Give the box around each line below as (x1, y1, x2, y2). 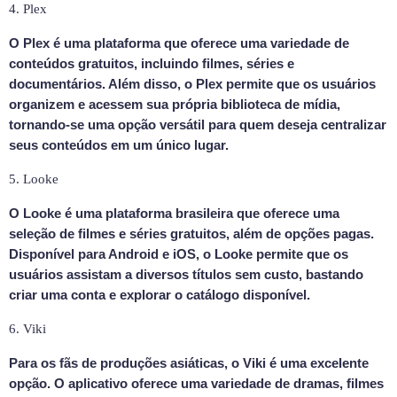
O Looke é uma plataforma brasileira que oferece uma (9, 205, 339, 221)
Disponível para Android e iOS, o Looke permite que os (9, 245, 348, 261)
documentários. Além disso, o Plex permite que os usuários (9, 75, 376, 91)
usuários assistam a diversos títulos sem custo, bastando (9, 266, 363, 282)
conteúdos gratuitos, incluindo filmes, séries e (9, 55, 294, 71)
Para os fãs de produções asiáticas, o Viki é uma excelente (9, 354, 369, 370)
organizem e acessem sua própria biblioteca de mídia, (9, 96, 340, 112)
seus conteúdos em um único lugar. (9, 136, 229, 152)
